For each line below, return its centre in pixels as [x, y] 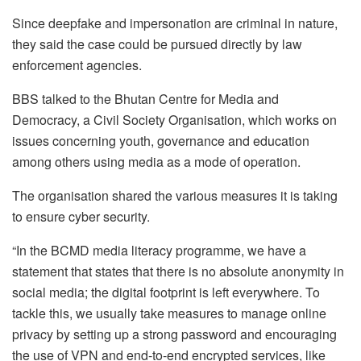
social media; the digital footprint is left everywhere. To [166, 292]
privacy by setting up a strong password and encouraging [174, 334]
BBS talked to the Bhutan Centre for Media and [145, 98]
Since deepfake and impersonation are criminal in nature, [175, 23]
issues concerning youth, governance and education [161, 140]
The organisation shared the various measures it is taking [175, 195]
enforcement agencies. [77, 64]
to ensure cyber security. [81, 216]
